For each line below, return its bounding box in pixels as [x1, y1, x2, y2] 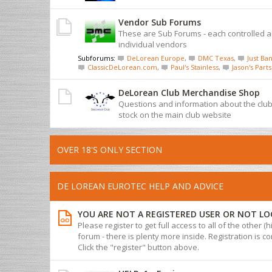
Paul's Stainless [171, 62, 219, 72]
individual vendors [118, 38, 187, 50]
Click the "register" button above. [78, 241, 199, 253]
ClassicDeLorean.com [87, 62, 157, 72]
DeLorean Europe [127, 53, 185, 63]
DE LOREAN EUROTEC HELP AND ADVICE [57, 180, 223, 192]
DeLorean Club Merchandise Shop [118, 86, 260, 98]
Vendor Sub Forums [118, 16, 201, 28]
